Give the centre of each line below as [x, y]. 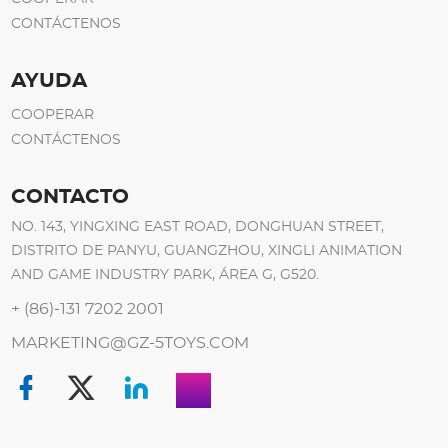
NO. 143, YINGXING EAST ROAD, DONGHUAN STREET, [198, 227]
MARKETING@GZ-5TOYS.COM [130, 343]
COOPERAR [53, 115]
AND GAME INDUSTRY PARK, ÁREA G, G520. [165, 275]
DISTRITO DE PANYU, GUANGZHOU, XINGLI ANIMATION [207, 251]
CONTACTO [70, 197]
